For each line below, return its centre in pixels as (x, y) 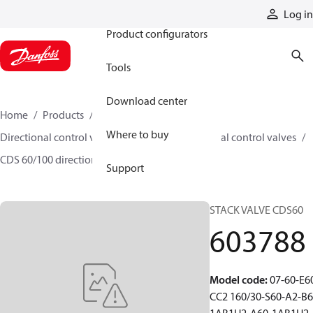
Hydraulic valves (137, 115)
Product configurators (157, 34)
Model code (237, 279)
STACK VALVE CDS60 (256, 210)
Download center (147, 101)
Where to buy (138, 134)
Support (125, 168)
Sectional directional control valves (215, 137)
